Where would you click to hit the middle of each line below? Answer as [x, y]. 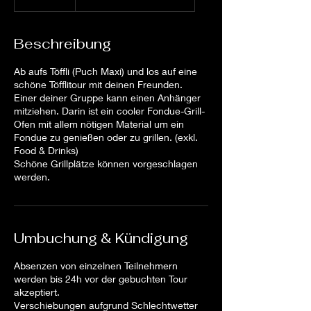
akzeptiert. [37, 292]
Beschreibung [62, 44]
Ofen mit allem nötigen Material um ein [99, 124]
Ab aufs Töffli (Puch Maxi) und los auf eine [106, 71]
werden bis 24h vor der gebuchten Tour [101, 279]
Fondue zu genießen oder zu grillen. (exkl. [106, 137]
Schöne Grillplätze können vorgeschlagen [106, 163]
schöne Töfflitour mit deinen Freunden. [98, 84]
